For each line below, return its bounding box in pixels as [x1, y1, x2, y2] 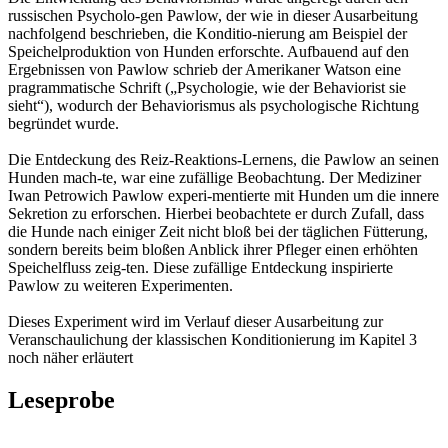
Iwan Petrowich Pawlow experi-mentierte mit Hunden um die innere [8, 186, 439, 204]
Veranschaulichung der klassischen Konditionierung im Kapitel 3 [8, 330, 417, 348]
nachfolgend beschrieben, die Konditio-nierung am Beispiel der [8, 24, 407, 42]
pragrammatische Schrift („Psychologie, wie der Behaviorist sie [8, 78, 406, 96]
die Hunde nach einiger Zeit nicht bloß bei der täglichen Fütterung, [8, 222, 428, 240]
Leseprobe [8, 386, 115, 413]
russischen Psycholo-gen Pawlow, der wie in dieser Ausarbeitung [8, 6, 418, 24]
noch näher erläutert [8, 348, 133, 366]
